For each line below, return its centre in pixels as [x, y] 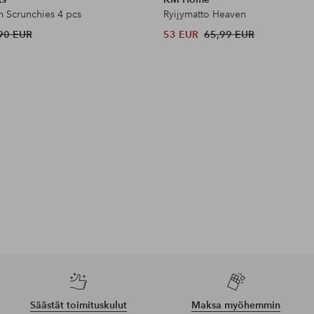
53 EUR [181, 34]
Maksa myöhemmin [236, 305]
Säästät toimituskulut [78, 305]
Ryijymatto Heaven [205, 14]
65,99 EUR [230, 34]
